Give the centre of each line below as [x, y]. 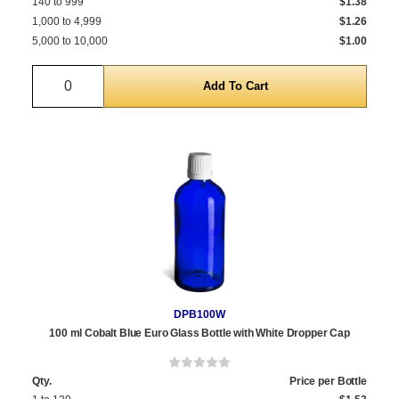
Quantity [94, 75]
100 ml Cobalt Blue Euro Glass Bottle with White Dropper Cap [199, 333]
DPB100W [199, 314]
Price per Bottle [328, 381]
